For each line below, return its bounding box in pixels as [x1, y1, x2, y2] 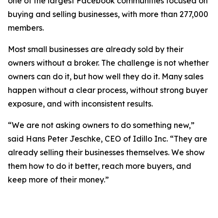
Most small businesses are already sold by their [8, 44, 183, 54]
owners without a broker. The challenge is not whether [8, 58, 209, 68]
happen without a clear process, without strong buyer [8, 85, 208, 95]
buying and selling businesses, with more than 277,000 [8, 9, 208, 19]
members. [8, 23, 44, 33]
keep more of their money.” [8, 175, 109, 185]
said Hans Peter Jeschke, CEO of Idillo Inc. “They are [8, 134, 207, 144]
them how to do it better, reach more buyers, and [8, 161, 191, 171]
